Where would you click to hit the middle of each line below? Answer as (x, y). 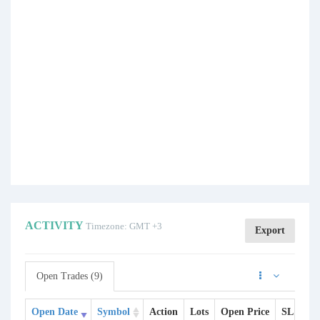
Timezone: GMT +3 (124, 226)
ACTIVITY (55, 225)
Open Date (55, 312)
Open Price (245, 312)
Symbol (114, 312)
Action (164, 312)
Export (270, 230)
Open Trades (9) (70, 276)
